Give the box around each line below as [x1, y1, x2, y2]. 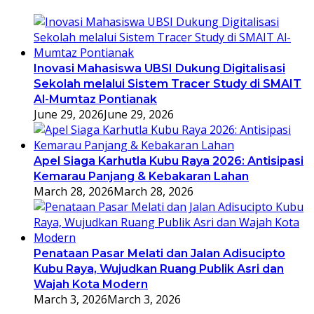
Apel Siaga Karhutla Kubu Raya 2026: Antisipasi [34, 153, 303, 168]
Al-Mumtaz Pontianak [34, 92, 157, 106]
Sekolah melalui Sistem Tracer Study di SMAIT [34, 76, 301, 90]
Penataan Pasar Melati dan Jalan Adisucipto [34, 246, 285, 260]
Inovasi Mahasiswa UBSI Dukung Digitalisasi [34, 61, 285, 75]
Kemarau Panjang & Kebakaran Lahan [34, 169, 249, 183]
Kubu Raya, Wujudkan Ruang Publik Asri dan [34, 261, 284, 275]
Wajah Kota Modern [34, 277, 148, 291]
